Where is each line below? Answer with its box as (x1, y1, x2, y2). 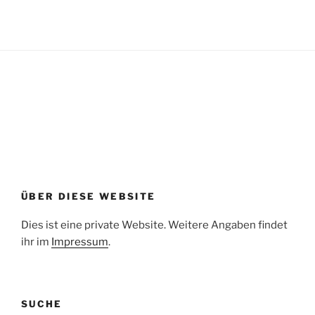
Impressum (51, 235, 108, 248)
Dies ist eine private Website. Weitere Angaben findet (21, 218, 288, 231)
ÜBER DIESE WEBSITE (21, 191, 156, 202)
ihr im (21, 235, 51, 248)
